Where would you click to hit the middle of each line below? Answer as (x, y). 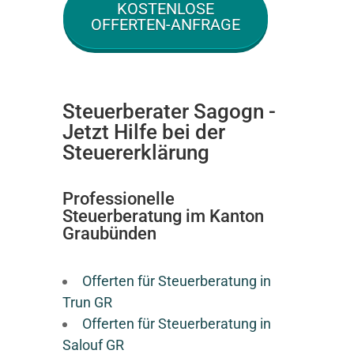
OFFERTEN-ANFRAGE (166, 24)
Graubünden (109, 233)
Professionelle (119, 199)
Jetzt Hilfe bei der (144, 132)
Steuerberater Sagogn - (169, 111)
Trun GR (87, 302)
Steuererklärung (136, 153)
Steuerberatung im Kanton (163, 216)
